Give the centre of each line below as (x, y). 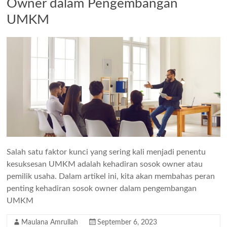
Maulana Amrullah (50, 222)
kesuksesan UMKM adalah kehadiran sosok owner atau (105, 164)
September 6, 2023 (127, 222)
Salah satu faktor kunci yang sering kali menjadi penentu (106, 152)
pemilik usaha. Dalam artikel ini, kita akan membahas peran (111, 176)
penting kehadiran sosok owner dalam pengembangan (102, 188)
